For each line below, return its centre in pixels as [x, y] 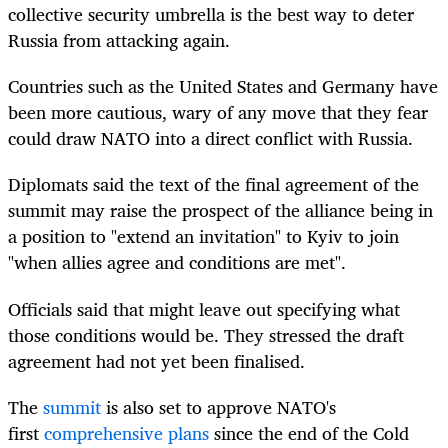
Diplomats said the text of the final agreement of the [213, 184]
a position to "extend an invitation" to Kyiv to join [203, 236]
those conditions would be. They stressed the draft [206, 334]
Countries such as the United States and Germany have [223, 86]
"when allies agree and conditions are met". [177, 262]
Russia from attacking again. [119, 40]
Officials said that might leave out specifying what [204, 308]
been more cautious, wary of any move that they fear [218, 112]
